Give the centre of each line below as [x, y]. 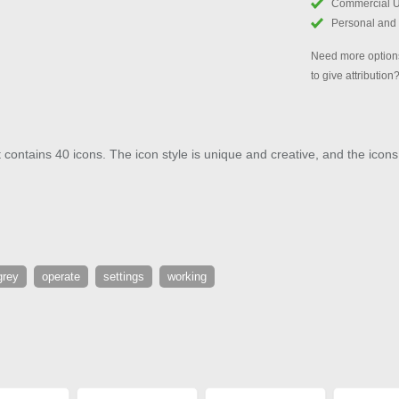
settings [124, 277]
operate [61, 277]
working [187, 277]
